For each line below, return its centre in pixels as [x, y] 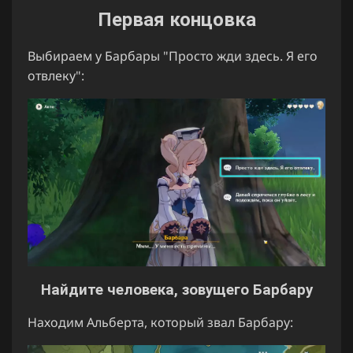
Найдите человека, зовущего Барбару [176, 290]
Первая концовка [176, 20]
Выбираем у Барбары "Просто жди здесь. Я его [173, 56]
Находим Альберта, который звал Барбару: [160, 323]
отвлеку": [56, 76]
